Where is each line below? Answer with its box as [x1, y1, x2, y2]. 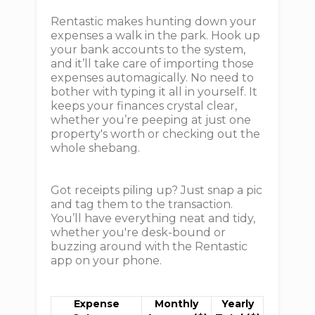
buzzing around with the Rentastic [51, 240, 248, 253]
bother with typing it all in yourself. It [51, 85, 258, 98]
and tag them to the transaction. [51, 198, 233, 211]
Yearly [221, 297, 254, 310]
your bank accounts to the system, [51, 43, 246, 56]
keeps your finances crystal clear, [51, 99, 238, 112]
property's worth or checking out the [51, 127, 261, 141]
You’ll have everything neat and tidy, [51, 212, 256, 225]
